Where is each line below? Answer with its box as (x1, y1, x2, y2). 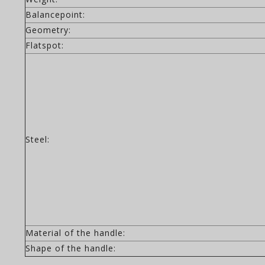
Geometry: (25, 24, 71, 35)
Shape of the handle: (25, 243, 116, 254)
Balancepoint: (25, 9, 85, 20)
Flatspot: (25, 40, 64, 51)
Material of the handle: (25, 227, 125, 238)
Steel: (25, 134, 50, 145)
